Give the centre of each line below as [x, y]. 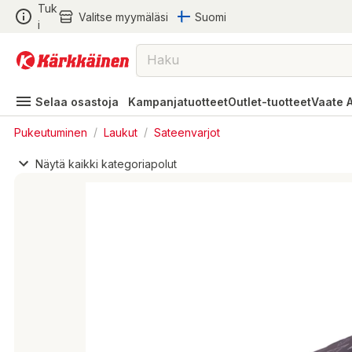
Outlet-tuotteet [269, 101]
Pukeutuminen [51, 132]
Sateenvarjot [187, 132]
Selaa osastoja [77, 101]
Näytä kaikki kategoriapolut [106, 163]
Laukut [121, 132]
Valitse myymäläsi [123, 16]
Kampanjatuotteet [178, 101]
